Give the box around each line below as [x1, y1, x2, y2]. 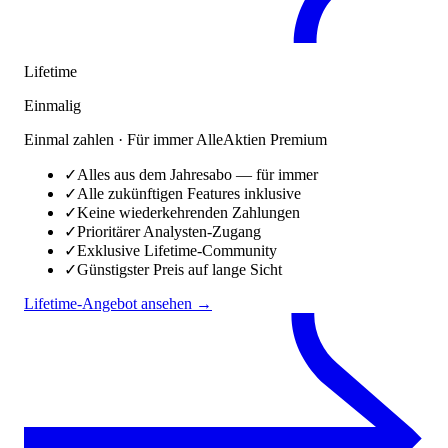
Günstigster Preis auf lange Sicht [77, 261, 282, 279]
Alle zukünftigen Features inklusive [77, 185, 301, 203]
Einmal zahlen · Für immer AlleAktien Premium [24, 131, 327, 149]
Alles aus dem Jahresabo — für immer [77, 166, 318, 184]
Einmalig [24, 97, 81, 115]
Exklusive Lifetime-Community [77, 242, 277, 260]
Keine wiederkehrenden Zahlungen [77, 204, 300, 222]
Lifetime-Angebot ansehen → [24, 295, 212, 313]
